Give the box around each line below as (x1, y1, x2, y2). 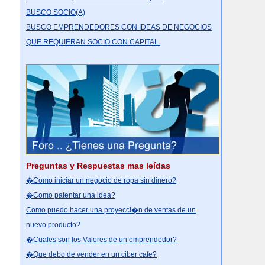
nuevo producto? (26, 221, 80, 229)
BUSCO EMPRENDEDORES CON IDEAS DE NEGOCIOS (26, 23, 212, 31)
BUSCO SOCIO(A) (26, 8, 85, 17)
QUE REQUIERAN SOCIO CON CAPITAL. (26, 38, 160, 46)
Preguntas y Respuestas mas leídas (26, 161, 170, 170)
